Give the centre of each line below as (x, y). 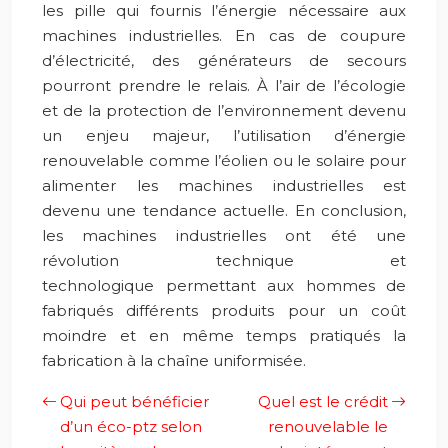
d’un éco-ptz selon (131, 426)
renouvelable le (328, 426)
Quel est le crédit (323, 401)
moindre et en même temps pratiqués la (224, 335)
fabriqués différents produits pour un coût (224, 310)
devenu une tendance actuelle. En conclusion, (224, 210)
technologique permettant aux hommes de (224, 285)
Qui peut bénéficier (134, 401)
